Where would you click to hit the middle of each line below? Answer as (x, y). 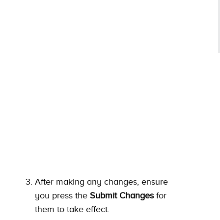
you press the (62, 195)
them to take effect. (72, 209)
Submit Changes (122, 195)
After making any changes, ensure (101, 181)
